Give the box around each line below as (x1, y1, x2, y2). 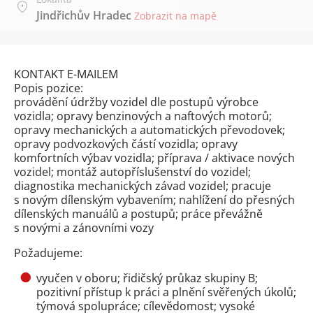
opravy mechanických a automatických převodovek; (14, 122, 285, 138)
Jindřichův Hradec (36, 7, 131, 23)
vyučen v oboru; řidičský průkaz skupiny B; (36, 270, 258, 286)
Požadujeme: (14, 245, 82, 261)
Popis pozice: (14, 80, 83, 96)
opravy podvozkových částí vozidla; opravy (14, 136, 238, 152)
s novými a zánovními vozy (14, 219, 154, 235)
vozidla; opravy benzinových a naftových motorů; (14, 108, 272, 124)
